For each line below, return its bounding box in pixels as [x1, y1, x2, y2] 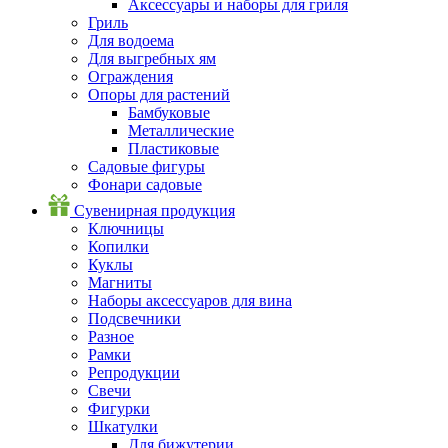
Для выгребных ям [88, 49, 216, 67]
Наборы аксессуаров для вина [88, 291, 292, 309]
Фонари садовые [88, 175, 202, 193]
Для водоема [88, 31, 174, 49]
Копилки [88, 237, 149, 255]
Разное [88, 327, 134, 345]
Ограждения [88, 67, 173, 85]
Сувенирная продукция [74, 201, 235, 219]
